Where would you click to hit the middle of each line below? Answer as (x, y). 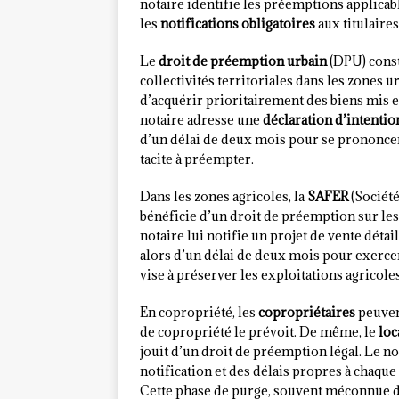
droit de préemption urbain (243, 61)
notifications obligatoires (238, 24)
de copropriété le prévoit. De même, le (259, 332)
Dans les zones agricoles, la (224, 197)
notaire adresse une (201, 120)
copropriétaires (307, 313)
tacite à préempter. (197, 159)
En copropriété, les (199, 313)
